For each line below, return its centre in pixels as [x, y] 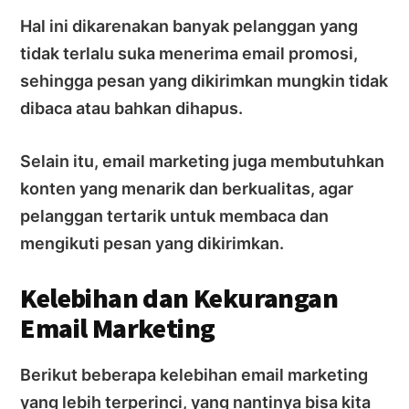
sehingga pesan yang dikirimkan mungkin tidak [204, 80]
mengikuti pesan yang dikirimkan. [152, 243]
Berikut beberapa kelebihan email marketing [194, 374]
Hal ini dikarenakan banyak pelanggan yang [189, 26]
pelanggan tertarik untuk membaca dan [175, 215]
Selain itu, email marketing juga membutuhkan [203, 161]
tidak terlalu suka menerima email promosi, [189, 53]
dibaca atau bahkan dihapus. [132, 108]
